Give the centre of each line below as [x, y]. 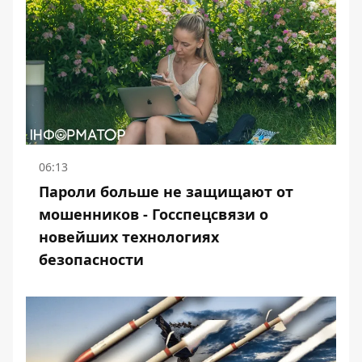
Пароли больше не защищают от [166, 192]
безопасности [91, 260]
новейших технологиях [129, 237]
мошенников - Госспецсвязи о [154, 215]
